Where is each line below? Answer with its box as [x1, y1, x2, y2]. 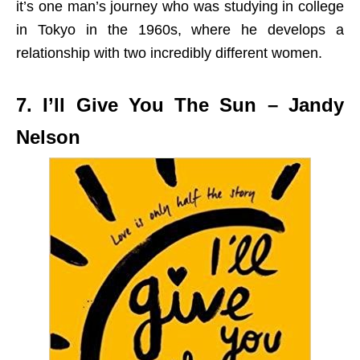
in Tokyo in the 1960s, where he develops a [16, 21, 344, 38]
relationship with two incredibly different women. [16, 44, 322, 61]
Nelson [16, 125, 80, 148]
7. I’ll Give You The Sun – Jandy [16, 93, 344, 116]
